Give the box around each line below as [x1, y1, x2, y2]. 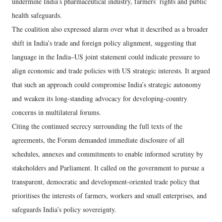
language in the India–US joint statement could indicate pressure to [12, 52, 200, 61]
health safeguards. [12, 10, 62, 20]
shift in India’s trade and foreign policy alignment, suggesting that [12, 38, 196, 48]
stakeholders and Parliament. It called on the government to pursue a [12, 163, 204, 172]
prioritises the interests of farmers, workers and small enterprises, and [12, 191, 207, 200]
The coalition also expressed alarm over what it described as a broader [12, 24, 208, 34]
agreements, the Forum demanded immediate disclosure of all [12, 135, 184, 145]
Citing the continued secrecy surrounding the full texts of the [12, 121, 182, 131]
